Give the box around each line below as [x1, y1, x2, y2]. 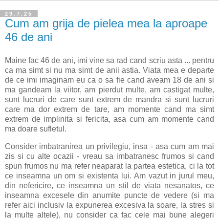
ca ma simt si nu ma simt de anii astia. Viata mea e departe [5, 66, 214, 74]
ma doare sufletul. [5, 124, 68, 133]
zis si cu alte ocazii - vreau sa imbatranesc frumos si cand [5, 152, 214, 160]
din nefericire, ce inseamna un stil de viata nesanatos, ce [5, 181, 214, 190]
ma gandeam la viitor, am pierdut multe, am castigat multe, [5, 85, 214, 94]
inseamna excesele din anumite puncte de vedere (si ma [5, 191, 214, 199]
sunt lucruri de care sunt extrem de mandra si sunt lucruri [5, 95, 214, 104]
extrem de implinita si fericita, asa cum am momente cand [5, 114, 214, 123]
